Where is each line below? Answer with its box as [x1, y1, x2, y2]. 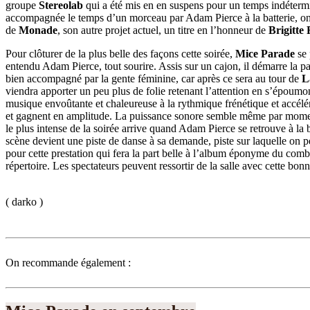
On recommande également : [6, 257, 131, 269]
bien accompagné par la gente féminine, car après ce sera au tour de [6, 73, 302, 85]
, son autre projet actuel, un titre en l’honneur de [57, 24, 268, 37]
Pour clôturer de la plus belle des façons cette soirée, [6, 48, 235, 60]
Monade [19, 24, 57, 37]
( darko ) [6, 196, 43, 208]
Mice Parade [235, 48, 295, 60]
